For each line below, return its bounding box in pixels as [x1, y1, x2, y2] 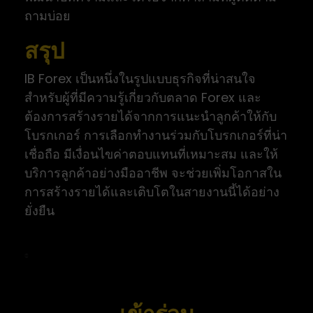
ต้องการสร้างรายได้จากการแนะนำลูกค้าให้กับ [24, 107, 277, 125]
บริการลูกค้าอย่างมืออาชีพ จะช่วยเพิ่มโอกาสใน [24, 163, 282, 182]
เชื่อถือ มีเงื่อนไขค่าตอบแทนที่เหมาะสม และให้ [24, 145, 278, 163]
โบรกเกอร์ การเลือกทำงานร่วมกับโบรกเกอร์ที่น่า [24, 126, 287, 144]
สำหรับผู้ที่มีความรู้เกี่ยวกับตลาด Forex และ [24, 88, 261, 106]
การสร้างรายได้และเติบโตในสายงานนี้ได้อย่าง [24, 182, 279, 201]
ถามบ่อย [24, 6, 71, 24]
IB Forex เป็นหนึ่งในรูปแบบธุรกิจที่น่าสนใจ [24, 69, 256, 87]
